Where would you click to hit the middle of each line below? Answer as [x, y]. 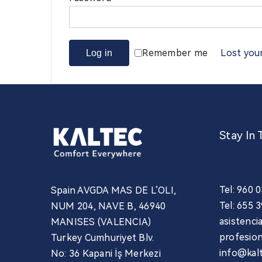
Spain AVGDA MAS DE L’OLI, [114, 191]
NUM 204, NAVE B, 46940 [108, 206]
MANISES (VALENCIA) [101, 222]
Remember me [175, 53]
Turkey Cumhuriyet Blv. [103, 238]
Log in [99, 53]
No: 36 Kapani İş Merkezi [106, 254]
